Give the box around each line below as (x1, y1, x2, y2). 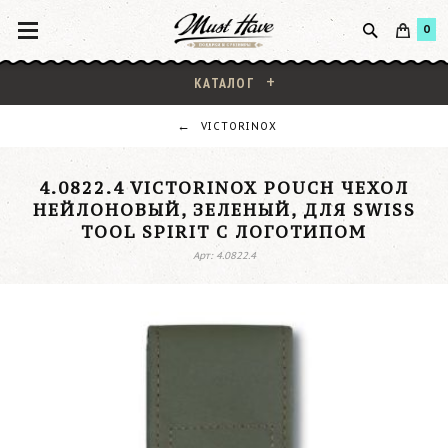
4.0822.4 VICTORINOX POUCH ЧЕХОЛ (39, 177, 409, 199)
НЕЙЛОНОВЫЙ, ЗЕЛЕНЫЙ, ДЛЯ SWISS (32, 199, 416, 221)
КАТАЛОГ (193, 74, 255, 92)
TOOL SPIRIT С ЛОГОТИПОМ (81, 221, 367, 243)
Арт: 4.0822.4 (192, 249, 256, 262)
